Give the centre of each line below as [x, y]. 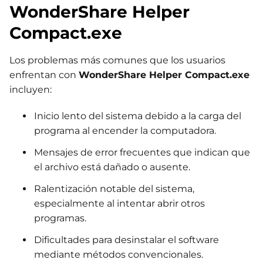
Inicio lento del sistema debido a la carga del [138, 116]
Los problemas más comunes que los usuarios [117, 60]
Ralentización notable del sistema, [114, 189]
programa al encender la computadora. [125, 131]
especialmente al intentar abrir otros [119, 204]
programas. [60, 218]
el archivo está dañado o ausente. [112, 167]
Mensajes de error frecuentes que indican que [142, 153]
